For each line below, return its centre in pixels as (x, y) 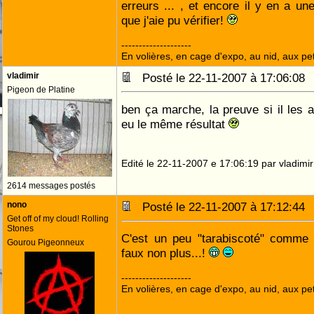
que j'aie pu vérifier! (174, 20)
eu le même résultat (175, 124)
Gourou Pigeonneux (46, 243)
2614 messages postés (51, 186)
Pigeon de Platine (41, 90)
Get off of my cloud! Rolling (58, 219)
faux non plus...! (165, 253)
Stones (20, 228)
